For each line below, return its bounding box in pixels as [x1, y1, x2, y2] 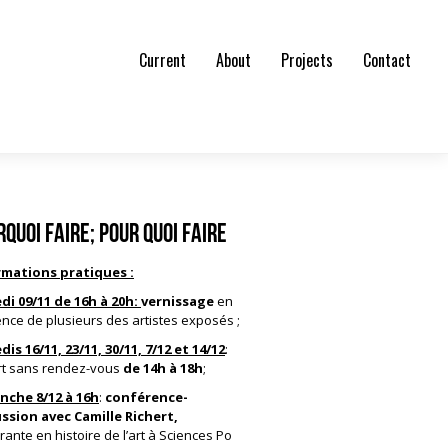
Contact [363, 48, 412, 72]
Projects [281, 48, 334, 72]
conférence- [105, 388, 188, 406]
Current [139, 48, 187, 72]
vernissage [141, 292, 217, 310]
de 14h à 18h [123, 359, 203, 377]
